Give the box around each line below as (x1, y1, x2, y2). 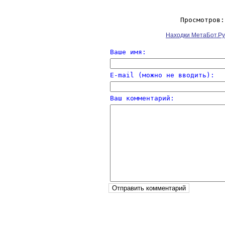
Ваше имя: (109, 48, 146, 56)
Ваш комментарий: (109, 94, 174, 102)
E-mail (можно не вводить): (109, 71, 214, 79)
